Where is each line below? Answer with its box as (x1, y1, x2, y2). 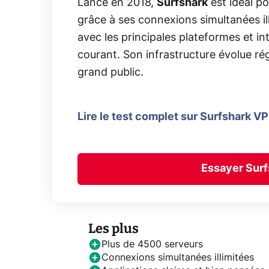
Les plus (88, 220, 139, 237)
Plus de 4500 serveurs (101, 239, 203, 249)
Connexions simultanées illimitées (101, 252, 254, 262)
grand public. (77, 67, 144, 79)
